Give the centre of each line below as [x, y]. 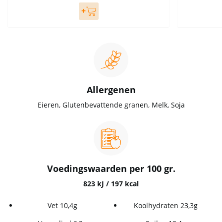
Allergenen [111, 90]
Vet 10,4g [62, 205]
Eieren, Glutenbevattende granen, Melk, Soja [111, 105]
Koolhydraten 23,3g [166, 205]
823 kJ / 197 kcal [111, 183]
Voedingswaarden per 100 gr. [111, 168]
